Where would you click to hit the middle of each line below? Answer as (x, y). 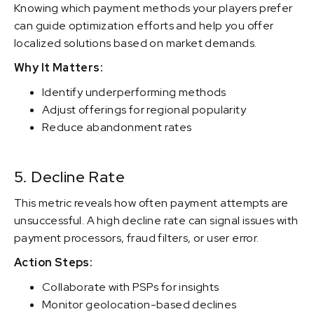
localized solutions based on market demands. (136, 43)
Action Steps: (54, 262)
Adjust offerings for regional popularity (144, 110)
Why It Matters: (59, 68)
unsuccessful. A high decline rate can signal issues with (156, 220)
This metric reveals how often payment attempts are (151, 203)
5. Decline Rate (69, 177)
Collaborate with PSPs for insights (131, 287)
